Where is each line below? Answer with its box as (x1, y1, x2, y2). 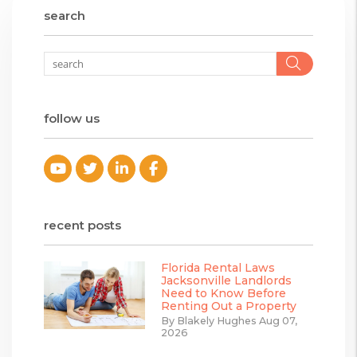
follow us (44, 110, 100, 126)
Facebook (157, 159, 232, 177)
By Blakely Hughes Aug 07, (161, 314, 297, 327)
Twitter (96, 159, 150, 177)
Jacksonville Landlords (161, 273, 292, 288)
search (44, 7, 85, 23)
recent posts (44, 217, 121, 233)
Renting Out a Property (161, 298, 296, 313)
